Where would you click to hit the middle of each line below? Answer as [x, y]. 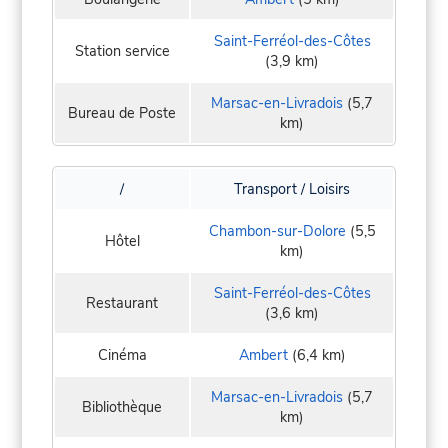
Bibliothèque [122, 407]
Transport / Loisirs [292, 189]
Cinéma [122, 355]
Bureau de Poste [122, 113]
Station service [122, 51]
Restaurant [122, 303]
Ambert [263, 355]
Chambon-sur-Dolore [277, 231]
